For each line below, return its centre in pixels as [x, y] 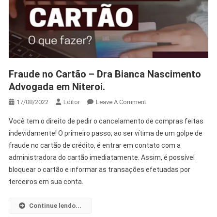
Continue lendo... [55, 205]
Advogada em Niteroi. [57, 86]
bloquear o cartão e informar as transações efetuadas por [99, 169]
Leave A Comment [121, 102]
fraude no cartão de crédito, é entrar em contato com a [94, 145]
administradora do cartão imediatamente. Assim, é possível [101, 157]
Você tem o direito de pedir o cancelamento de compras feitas [106, 121]
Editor [71, 102]
